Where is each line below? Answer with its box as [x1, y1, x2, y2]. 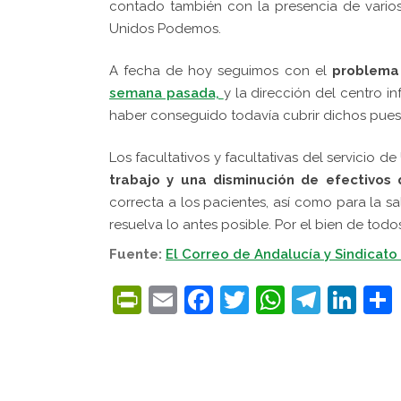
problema [331, 62, 399, 79]
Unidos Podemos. [109, 20, 221, 37]
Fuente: [109, 245, 166, 262]
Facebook [213, 282, 346, 316]
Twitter [249, 282, 346, 316]
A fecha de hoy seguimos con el [109, 62, 332, 79]
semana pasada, [109, 84, 224, 101]
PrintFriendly [141, 282, 315, 316]
